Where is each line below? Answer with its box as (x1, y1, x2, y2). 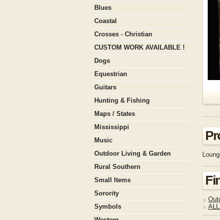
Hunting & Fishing (94, 97, 150, 104)
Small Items (94, 176, 131, 184)
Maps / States (94, 110, 135, 117)
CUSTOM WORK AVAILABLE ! (94, 44, 185, 51)
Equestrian (94, 70, 127, 78)
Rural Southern (94, 163, 140, 170)
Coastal (94, 17, 117, 25)
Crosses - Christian (94, 30, 152, 38)
